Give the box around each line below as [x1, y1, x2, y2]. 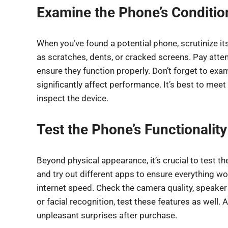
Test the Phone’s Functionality [37, 121, 227, 138]
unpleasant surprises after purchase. [37, 210, 177, 220]
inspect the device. [37, 93, 108, 103]
